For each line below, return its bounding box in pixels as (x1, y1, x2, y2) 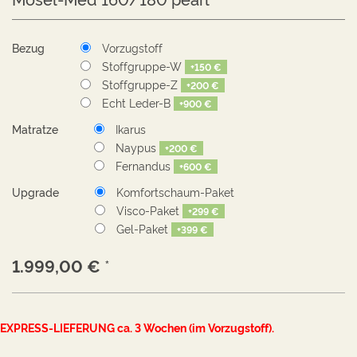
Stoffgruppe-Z (102, 76, 178, 92)
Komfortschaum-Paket (116, 184, 234, 199)
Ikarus (116, 121, 146, 136)
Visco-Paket (116, 202, 179, 218)
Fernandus (116, 158, 171, 173)
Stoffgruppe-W (102, 58, 182, 73)
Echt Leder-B (102, 95, 171, 110)
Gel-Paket (116, 221, 168, 236)
